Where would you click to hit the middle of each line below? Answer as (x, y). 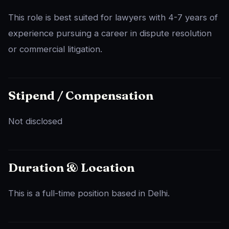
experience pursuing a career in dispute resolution (110, 33)
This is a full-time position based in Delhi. (89, 193)
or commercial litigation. (55, 49)
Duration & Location (71, 168)
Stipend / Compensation (81, 96)
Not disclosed (35, 121)
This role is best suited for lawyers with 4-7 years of (113, 18)
